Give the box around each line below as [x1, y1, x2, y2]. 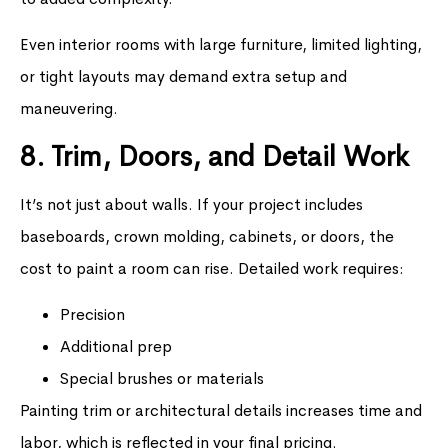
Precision [60, 304, 125, 326]
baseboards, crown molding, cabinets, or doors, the [20, 225, 394, 247]
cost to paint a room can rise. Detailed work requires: [20, 257, 404, 279]
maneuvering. [20, 98, 118, 120]
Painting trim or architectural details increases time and [20, 400, 422, 422]
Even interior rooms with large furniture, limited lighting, [20, 34, 422, 56]
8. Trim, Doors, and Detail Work [20, 138, 409, 174]
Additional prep [60, 336, 172, 358]
